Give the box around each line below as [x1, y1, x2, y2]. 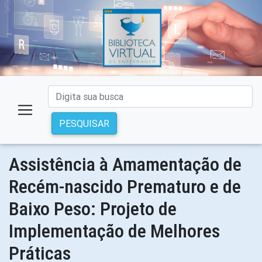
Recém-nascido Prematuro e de [9, 175, 241, 198]
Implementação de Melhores [9, 220, 220, 242]
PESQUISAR [59, 118, 109, 129]
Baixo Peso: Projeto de [9, 198, 177, 220]
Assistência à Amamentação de [9, 153, 242, 175]
